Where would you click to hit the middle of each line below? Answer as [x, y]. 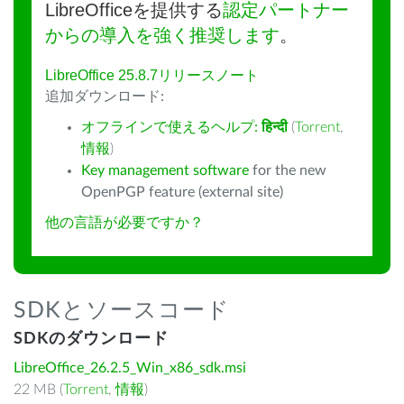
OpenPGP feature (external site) [182, 192]
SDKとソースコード [122, 311]
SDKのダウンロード [91, 339]
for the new [288, 170]
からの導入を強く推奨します [162, 35]
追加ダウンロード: [105, 96]
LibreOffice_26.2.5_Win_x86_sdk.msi [130, 368]
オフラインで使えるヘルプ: [171, 127]
